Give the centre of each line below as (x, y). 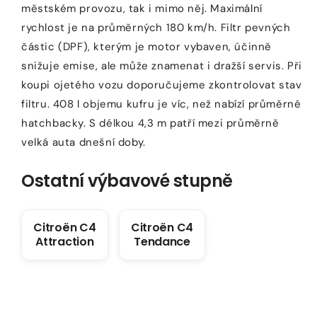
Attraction (65, 241)
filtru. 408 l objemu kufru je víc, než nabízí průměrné (161, 104)
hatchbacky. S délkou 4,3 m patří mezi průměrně (150, 123)
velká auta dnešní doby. (83, 142)
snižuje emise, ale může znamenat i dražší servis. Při (162, 65)
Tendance (162, 241)
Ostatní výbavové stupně (127, 180)
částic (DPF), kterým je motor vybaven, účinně (147, 46)
